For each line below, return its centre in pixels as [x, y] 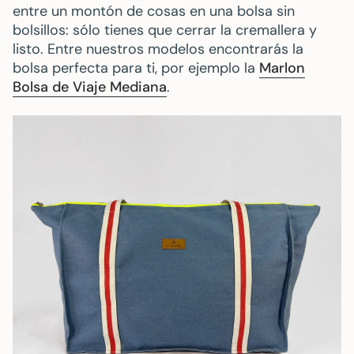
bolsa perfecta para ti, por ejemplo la [136, 68]
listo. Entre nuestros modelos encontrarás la [158, 49]
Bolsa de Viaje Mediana [90, 87]
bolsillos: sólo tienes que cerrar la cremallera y [165, 30]
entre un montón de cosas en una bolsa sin [154, 11]
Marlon [282, 68]
